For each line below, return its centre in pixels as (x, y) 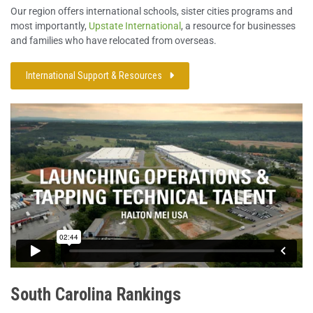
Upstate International (135, 26)
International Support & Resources (94, 75)
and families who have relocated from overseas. (114, 40)
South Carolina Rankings (96, 294)
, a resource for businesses (238, 26)
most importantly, (50, 26)
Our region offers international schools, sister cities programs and (152, 11)
